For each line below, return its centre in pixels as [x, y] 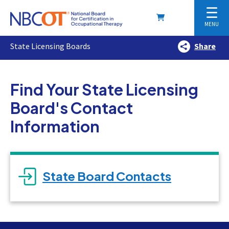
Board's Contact [72, 108]
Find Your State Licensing [104, 89]
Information [55, 126]
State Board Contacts [107, 176]
